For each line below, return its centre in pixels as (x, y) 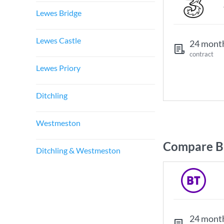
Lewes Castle (58, 40)
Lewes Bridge (59, 13)
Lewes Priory (58, 68)
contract (201, 54)
